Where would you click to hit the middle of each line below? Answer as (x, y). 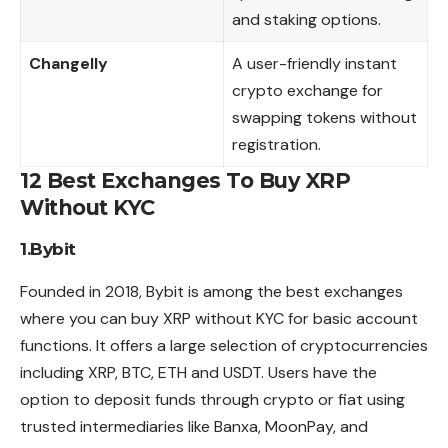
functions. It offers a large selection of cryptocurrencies (224, 346)
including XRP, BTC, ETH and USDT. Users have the (198, 373)
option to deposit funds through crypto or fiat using (212, 400)
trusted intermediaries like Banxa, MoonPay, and (194, 427)
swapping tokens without (324, 117)
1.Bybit (48, 248)
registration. (276, 144)
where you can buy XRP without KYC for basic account (219, 319)
